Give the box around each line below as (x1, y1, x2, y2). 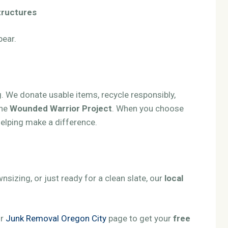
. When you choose (112, 103, 184, 113)
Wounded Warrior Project (10, 103, 112, 113)
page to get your (106, 213, 173, 223)
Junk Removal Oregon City (6, 213, 106, 223)
